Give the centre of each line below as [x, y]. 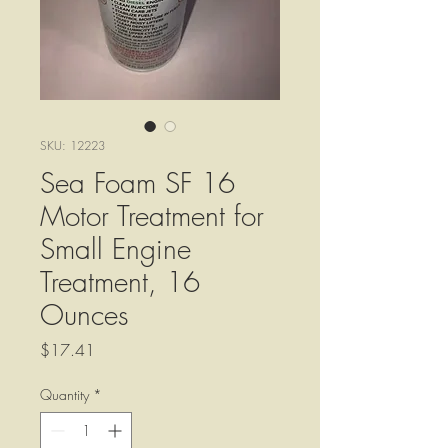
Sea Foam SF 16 [137, 183]
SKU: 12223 [72, 146]
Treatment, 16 [120, 282]
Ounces [84, 315]
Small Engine [115, 249]
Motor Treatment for [152, 216]
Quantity [64, 395]
